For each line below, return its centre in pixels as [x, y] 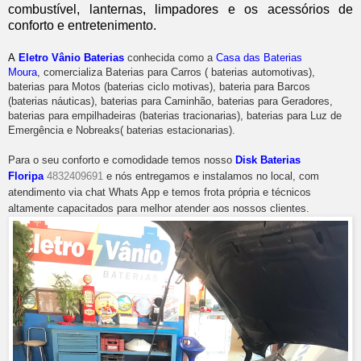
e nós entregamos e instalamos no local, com [211, 176]
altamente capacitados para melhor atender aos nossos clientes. [159, 209]
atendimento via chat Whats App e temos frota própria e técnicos [160, 193]
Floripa [26, 176]
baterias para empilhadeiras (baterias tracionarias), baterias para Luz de [175, 116]
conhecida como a [172, 58]
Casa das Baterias [259, 58]
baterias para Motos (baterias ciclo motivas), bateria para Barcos [159, 87]
